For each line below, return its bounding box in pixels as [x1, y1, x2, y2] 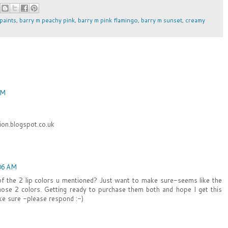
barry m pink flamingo [78, 16, 138, 25]
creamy [185, 16, 205, 25]
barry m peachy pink [19, 16, 75, 25]
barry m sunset [141, 16, 182, 25]
